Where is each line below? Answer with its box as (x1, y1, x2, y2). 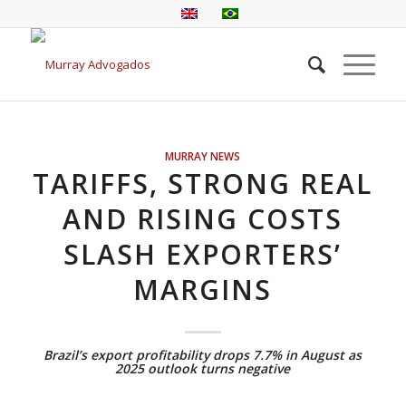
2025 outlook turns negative (115, 360, 291, 377)
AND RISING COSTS (63, 200, 343, 237)
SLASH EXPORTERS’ (63, 236, 343, 273)
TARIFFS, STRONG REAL (33, 165, 373, 202)
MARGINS (133, 271, 273, 308)
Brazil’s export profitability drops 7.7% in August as (43, 346, 362, 363)
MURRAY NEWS (165, 149, 241, 163)
